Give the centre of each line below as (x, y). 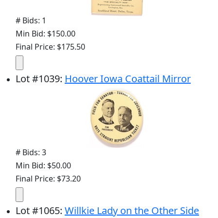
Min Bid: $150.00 (45, 34)
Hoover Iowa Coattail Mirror (128, 79)
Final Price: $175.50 (50, 47)
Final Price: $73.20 (48, 179)
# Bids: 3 (31, 153)
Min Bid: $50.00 (43, 166)
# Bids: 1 (31, 21)
